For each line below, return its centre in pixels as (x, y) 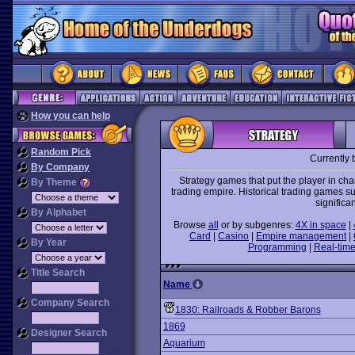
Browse (191, 225)
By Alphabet (57, 212)
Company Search (69, 303)
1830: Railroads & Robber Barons (248, 310)
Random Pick (61, 152)
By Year (48, 242)
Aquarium (184, 343)
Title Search (57, 273)
